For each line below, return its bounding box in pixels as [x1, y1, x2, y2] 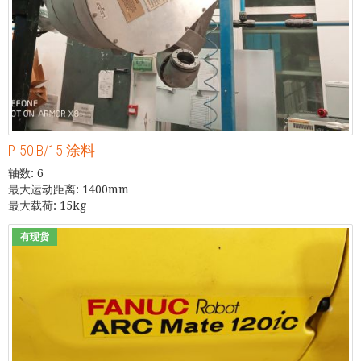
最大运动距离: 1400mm [8, 182, 129, 196]
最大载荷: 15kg [8, 198, 86, 212]
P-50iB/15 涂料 [8, 141, 95, 159]
